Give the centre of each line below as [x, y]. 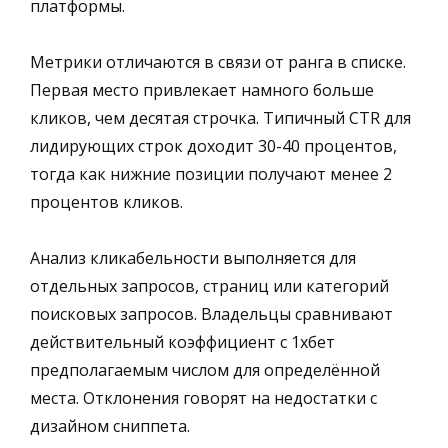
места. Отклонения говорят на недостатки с [203, 397]
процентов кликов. [106, 201]
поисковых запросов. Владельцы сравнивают [211, 313]
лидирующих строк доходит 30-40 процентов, [213, 145]
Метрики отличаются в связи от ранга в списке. [218, 61]
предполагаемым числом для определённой [205, 369]
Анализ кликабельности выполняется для [193, 257]
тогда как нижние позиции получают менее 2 [211, 173]
